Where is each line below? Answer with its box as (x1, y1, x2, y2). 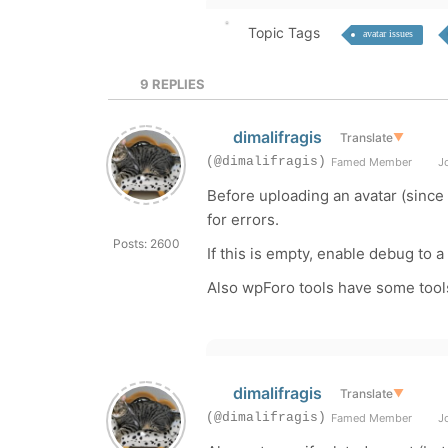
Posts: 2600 (112, 236, 180, 251)
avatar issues (362, 28, 413, 39)
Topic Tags (247, 24, 320, 41)
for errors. (207, 210, 279, 229)
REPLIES (149, 76, 206, 92)
